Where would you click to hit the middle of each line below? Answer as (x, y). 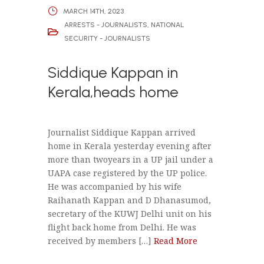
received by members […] (100, 241)
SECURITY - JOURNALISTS (107, 39)
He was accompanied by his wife (114, 187)
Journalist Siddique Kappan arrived (121, 133)
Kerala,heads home (113, 92)
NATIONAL (167, 25)
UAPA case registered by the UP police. (127, 173)
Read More (175, 241)
